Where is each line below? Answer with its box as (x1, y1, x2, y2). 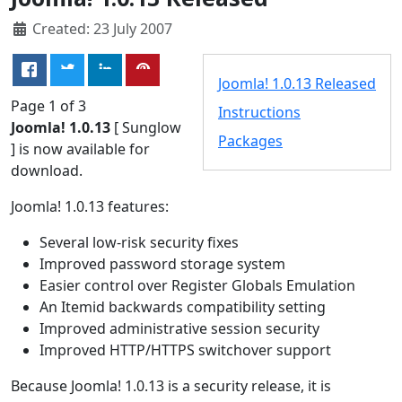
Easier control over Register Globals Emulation (39, 275, 355, 295)
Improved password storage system (39, 253, 285, 274)
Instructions (218, 101, 301, 122)
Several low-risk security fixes (39, 232, 239, 252)
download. (11, 160, 83, 180)
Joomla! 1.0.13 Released (218, 73, 376, 93)
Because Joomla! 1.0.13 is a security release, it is (11, 375, 331, 396)
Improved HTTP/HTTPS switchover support (39, 339, 331, 360)
